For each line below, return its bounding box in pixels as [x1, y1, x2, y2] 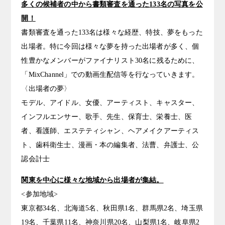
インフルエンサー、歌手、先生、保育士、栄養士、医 [21, 113, 192, 121]
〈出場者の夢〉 [21, 84, 71, 92]
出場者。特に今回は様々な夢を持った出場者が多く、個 [21, 42, 199, 50]
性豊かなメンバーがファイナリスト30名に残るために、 [21, 56, 199, 64]
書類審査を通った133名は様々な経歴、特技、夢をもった [21, 28, 203, 36]
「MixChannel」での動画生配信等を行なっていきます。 [21, 70, 199, 78]
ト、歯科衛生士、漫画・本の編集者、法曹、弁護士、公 [21, 141, 199, 149]
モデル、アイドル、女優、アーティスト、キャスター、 [21, 98, 199, 106]
